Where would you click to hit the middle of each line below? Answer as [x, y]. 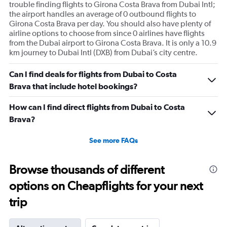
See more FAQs [113, 141]
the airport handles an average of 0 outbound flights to [103, 14]
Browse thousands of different [87, 170]
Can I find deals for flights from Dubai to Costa [93, 74]
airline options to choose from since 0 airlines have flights [107, 33]
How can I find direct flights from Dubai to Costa [97, 107]
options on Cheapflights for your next [106, 186]
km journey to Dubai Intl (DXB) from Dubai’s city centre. [103, 53]
